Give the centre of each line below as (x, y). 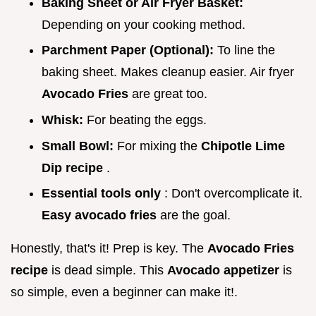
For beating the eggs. (147, 120)
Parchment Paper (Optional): (129, 50)
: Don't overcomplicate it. (233, 194)
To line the (246, 50)
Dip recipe (74, 168)
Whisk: (64, 120)
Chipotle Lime (243, 146)
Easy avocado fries (101, 215)
